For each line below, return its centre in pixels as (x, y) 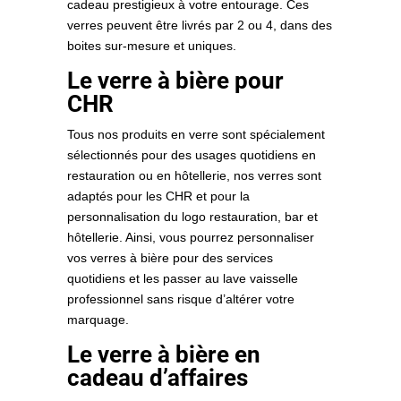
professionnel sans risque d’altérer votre (180, 299)
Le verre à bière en (163, 355)
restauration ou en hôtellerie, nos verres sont (194, 176)
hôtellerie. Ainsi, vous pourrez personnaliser (190, 238)
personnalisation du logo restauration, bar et (192, 217)
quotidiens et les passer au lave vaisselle (182, 279)
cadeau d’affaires (157, 378)
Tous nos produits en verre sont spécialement (196, 135)
